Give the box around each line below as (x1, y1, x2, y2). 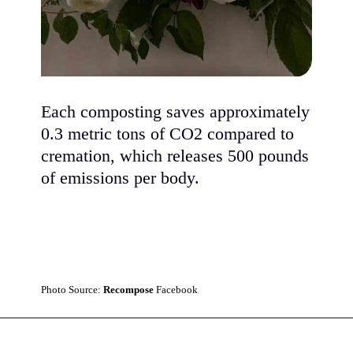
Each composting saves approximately (41, 102, 310, 121)
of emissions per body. (41, 168, 200, 188)
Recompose (103, 283, 157, 295)
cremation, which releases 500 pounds (41, 146, 310, 165)
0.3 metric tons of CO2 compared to (41, 124, 295, 143)
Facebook (156, 283, 199, 295)
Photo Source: (41, 283, 104, 295)
